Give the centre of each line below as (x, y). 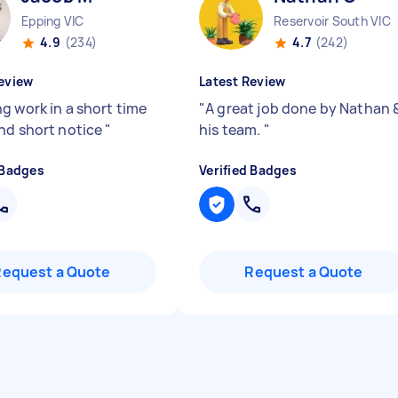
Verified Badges (248, 170)
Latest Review (243, 81)
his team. (231, 130)
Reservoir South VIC (332, 21)
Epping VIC (53, 21)
